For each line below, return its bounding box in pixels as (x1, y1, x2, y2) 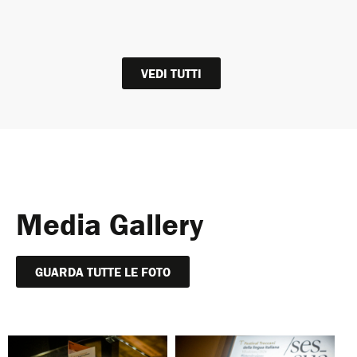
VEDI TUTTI (141, 65, 202, 81)
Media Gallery (16, 204, 203, 243)
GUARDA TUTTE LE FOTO (35, 263, 171, 280)
